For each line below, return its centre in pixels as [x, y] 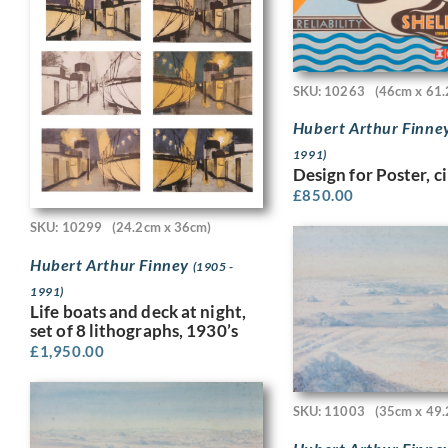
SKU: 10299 [66, 227]
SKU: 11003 [328, 411]
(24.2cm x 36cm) [162, 227]
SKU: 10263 [328, 90]
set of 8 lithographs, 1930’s [134, 330]
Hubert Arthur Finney [111, 264]
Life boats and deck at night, [138, 311]
